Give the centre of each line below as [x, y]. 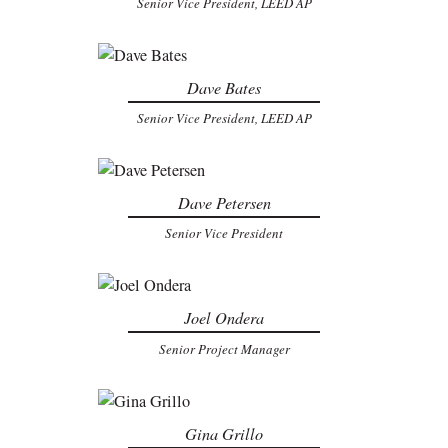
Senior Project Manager [224, 348]
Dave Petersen [224, 203]
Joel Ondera [224, 318]
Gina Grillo [224, 433]
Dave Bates [224, 87]
